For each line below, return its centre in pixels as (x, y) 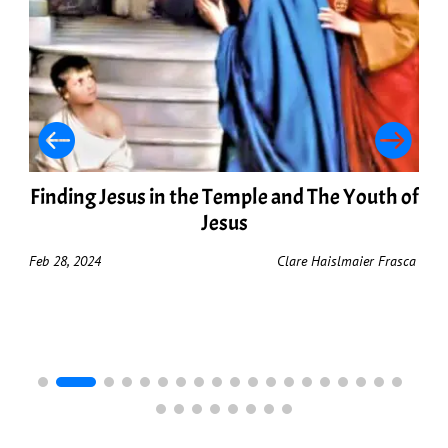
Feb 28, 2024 (65, 261)
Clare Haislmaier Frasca (347, 261)
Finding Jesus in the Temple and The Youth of (224, 197)
